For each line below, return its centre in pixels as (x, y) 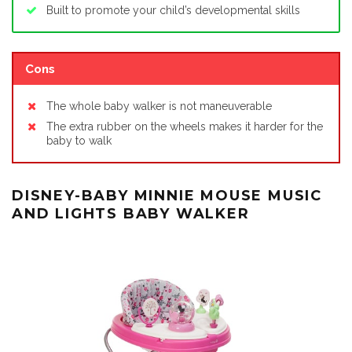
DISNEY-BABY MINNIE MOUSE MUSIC (167, 195)
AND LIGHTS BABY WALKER (131, 213)
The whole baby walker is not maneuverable (159, 106)
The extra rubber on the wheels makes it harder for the (185, 126)
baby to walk (79, 140)
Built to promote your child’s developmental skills (173, 11)
